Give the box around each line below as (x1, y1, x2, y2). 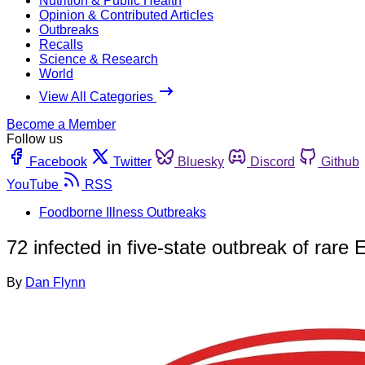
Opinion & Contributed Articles (39, 7, 213, 22)
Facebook (29, 154, 87, 169)
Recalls (39, 37, 83, 51)
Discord (250, 154, 295, 169)
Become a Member (7, 117, 116, 131)
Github (321, 154, 359, 169)
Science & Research (39, 51, 158, 66)
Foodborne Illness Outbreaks (39, 204, 206, 219)
